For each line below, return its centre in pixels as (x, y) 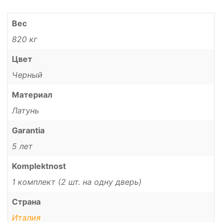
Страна (26, 202)
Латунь (26, 111)
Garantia (28, 131)
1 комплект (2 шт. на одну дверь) (77, 182)
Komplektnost (39, 166)
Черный (27, 75)
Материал (32, 95)
